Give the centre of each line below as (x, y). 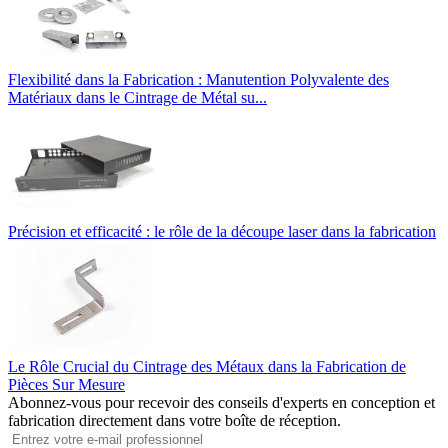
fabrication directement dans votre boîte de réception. (174, 420)
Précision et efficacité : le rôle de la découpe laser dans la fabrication (222, 232)
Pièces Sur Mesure (66, 384)
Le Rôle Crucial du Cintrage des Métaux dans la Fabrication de (207, 366)
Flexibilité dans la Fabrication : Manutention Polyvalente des (198, 79)
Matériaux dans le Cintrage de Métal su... (137, 97)
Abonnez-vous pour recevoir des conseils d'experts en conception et (221, 402)
